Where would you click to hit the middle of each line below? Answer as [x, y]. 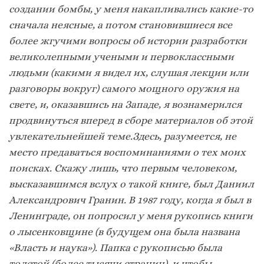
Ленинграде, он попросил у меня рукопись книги [131, 216]
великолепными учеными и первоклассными [121, 57]
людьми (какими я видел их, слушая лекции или [129, 73]
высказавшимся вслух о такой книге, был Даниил [131, 184]
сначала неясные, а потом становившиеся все [121, 25]
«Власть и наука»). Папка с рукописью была [115, 248]
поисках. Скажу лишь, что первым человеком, [123, 168]
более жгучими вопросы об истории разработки [128, 41]
